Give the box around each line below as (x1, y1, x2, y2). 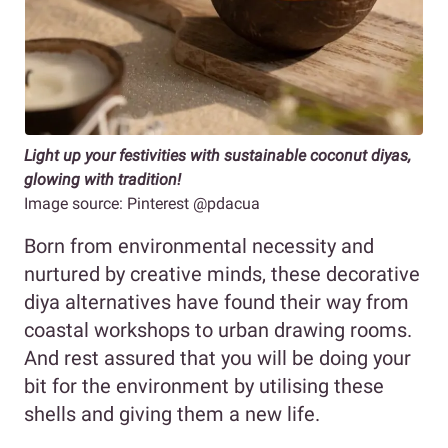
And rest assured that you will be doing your (24, 345, 411, 370)
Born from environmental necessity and (24, 233, 374, 258)
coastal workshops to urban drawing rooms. (24, 317, 412, 342)
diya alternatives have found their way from (24, 289, 409, 314)
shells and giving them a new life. (24, 401, 325, 426)
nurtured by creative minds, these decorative (24, 261, 420, 286)
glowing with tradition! (24, 169, 181, 189)
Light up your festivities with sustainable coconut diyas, (24, 145, 411, 165)
